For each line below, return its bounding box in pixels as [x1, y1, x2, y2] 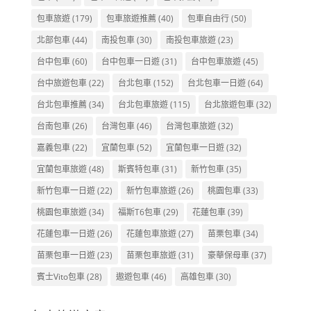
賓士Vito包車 [36, 270, 85, 283]
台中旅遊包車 [36, 76, 87, 89]
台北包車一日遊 [187, 76, 246, 89]
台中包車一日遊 [101, 55, 160, 67]
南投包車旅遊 [165, 33, 216, 46]
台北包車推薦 [36, 98, 87, 110]
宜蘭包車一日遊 [165, 141, 224, 153]
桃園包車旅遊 [36, 205, 87, 218]
